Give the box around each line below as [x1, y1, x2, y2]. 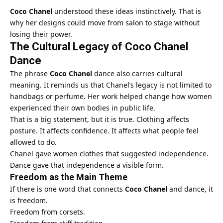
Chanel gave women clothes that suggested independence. [10, 148, 209, 158]
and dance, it [167, 184, 213, 194]
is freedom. [10, 195, 48, 205]
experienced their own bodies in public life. [10, 103, 155, 112]
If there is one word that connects [10, 184, 125, 194]
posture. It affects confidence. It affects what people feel [10, 125, 199, 135]
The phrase [10, 68, 50, 78]
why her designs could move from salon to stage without [10, 17, 200, 27]
